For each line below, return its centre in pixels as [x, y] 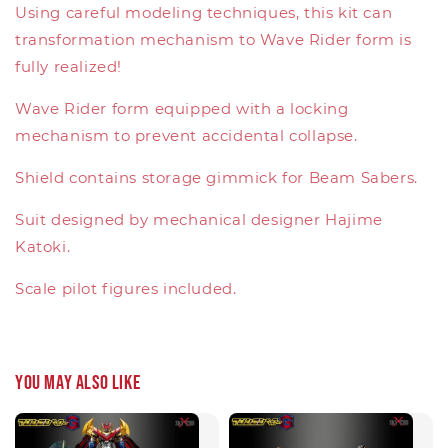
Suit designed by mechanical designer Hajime [199, 219]
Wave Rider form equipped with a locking [182, 108]
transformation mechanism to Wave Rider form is [213, 39]
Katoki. [43, 246]
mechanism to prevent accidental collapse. [186, 135]
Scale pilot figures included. [126, 288]
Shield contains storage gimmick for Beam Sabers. [216, 177]
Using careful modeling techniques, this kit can [204, 12]
